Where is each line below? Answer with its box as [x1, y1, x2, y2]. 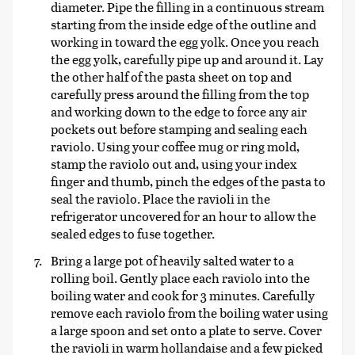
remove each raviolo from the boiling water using [51, 303, 328, 322]
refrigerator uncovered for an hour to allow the [51, 206, 316, 225]
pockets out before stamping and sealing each [51, 119, 307, 138]
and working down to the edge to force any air [51, 101, 307, 120]
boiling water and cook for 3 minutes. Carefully [51, 285, 315, 304]
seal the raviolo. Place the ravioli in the [51, 189, 270, 208]
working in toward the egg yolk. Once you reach [51, 32, 319, 51]
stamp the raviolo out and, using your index [51, 154, 297, 173]
